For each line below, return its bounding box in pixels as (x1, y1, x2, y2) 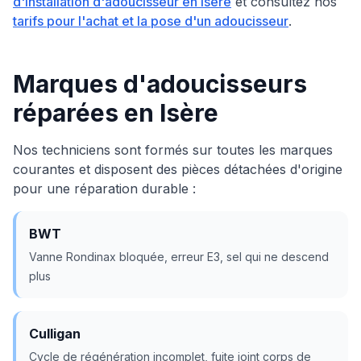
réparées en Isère (13, 98, 218, 127)
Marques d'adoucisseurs (13, 69, 307, 98)
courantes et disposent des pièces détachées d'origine (13, 161, 342, 177)
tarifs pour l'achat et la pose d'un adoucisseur (13, 13, 288, 29)
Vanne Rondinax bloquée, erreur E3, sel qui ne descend (29, 250, 329, 263)
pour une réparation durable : (13, 180, 196, 197)
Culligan (29, 326, 81, 342)
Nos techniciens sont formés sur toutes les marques (13, 142, 333, 158)
